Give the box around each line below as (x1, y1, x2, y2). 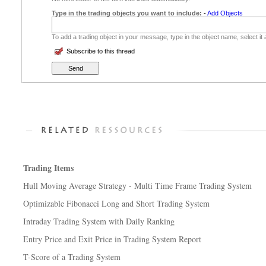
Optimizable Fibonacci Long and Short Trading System (23, 198, 210, 209)
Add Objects (207, 9, 243, 17)
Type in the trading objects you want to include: (52, 9, 202, 17)
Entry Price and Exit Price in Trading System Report (23, 233, 201, 245)
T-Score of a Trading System (23, 251, 121, 262)
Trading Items (23, 161, 74, 174)
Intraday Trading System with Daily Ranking (23, 216, 175, 227)
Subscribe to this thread (66, 47, 135, 55)
